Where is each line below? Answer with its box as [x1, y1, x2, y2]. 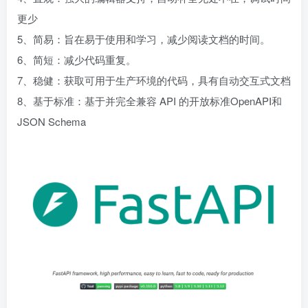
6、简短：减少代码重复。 [17, 52, 136, 67]
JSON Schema [17, 114, 86, 129]
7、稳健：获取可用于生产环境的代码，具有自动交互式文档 [17, 73, 291, 87]
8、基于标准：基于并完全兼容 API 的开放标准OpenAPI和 [17, 93, 282, 108]
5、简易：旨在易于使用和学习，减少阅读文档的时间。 [17, 32, 270, 46]
